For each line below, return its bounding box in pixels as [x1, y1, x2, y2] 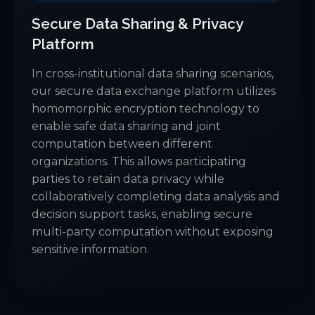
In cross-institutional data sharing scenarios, [32, 67, 274, 81]
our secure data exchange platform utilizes [32, 84, 276, 98]
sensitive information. [32, 243, 149, 257]
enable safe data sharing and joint [32, 120, 221, 134]
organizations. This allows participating [32, 155, 246, 169]
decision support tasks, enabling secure [32, 207, 252, 221]
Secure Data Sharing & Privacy [32, 15, 243, 33]
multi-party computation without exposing [32, 225, 274, 239]
